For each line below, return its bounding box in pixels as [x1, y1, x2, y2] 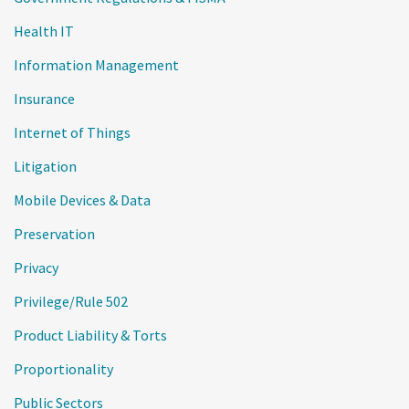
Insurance [14, 89, 75, 109]
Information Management [14, 56, 179, 75]
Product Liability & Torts [14, 326, 167, 345]
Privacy [14, 258, 58, 278]
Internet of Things [14, 123, 131, 142]
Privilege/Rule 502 [14, 292, 128, 311]
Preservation [14, 225, 95, 244]
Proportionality [14, 360, 113, 379]
